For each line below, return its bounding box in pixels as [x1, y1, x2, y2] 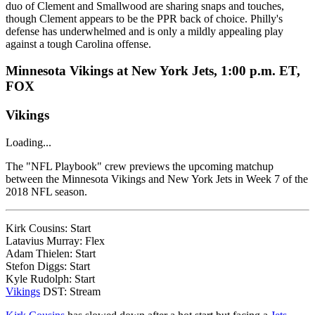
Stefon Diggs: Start [6, 259, 90, 272]
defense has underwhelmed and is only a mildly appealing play [6, 25, 283, 37]
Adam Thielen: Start [6, 247, 96, 259]
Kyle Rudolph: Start [6, 272, 95, 285]
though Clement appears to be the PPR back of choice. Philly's [6, 12, 283, 25]
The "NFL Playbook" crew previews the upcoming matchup [6, 160, 274, 172]
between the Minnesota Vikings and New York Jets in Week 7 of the [6, 172, 308, 185]
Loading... [6, 136, 51, 148]
